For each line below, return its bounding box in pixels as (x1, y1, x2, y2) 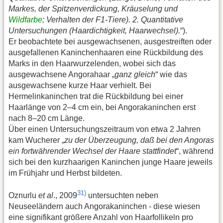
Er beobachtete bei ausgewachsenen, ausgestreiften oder (8, 37, 212, 46)
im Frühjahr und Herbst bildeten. (8, 169, 122, 178)
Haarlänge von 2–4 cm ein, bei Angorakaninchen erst (8, 103, 196, 112)
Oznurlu (8, 191, 38, 200)
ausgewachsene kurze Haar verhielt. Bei (8, 81, 151, 90)
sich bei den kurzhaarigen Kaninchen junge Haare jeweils (8, 158, 213, 167)
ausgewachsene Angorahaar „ (8, 70, 114, 79)
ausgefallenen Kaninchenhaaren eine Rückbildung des (8, 48, 203, 57)
